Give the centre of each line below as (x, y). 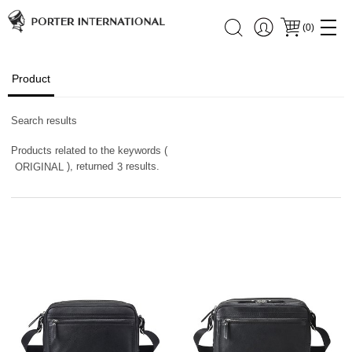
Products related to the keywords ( (90, 150)
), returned (89, 166)
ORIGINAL (40, 167)
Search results (44, 121)
